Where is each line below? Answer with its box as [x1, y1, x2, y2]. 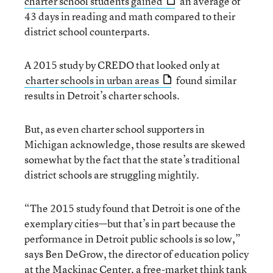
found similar [174, 73, 236, 87]
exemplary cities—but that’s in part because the [24, 216, 236, 230]
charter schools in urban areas [26, 73, 159, 87]
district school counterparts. [24, 24, 150, 38]
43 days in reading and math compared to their [24, 9, 235, 23]
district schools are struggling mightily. [24, 168, 199, 182]
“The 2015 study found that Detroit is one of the [24, 201, 241, 215]
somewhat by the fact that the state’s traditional [24, 152, 240, 166]
